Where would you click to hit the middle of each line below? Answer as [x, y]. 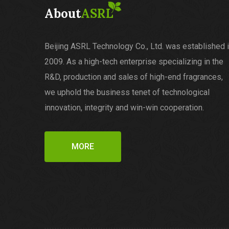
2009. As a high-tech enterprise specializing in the [134, 62]
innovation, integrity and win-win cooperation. [125, 108]
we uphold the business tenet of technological [127, 92]
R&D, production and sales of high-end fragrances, [134, 77]
